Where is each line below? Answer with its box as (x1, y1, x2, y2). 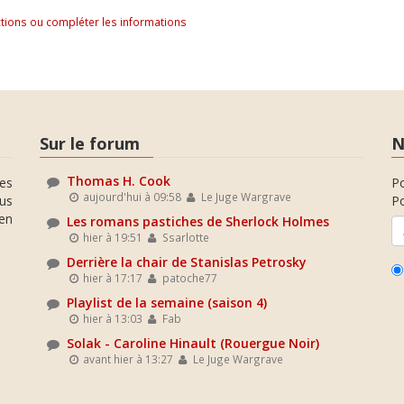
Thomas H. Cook (67, 171, 170, 189)
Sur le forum (40, 133, 140, 154)
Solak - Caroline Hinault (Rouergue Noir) (67, 334, 319, 352)
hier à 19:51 (80, 229, 143, 244)
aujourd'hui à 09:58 (80, 188, 182, 204)
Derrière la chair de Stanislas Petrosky (67, 252, 307, 271)
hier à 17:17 (80, 270, 143, 285)
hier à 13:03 (80, 310, 143, 326)
